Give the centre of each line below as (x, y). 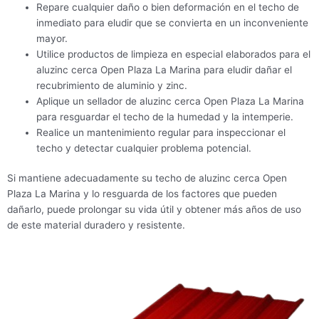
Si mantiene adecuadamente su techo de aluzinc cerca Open (147, 178)
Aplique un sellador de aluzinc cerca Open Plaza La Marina (171, 101)
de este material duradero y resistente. (96, 225)
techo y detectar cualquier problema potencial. (144, 148)
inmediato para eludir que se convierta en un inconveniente (173, 22)
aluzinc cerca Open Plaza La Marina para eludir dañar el (164, 69)
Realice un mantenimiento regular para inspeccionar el (161, 132)
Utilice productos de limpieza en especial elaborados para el (174, 54)
